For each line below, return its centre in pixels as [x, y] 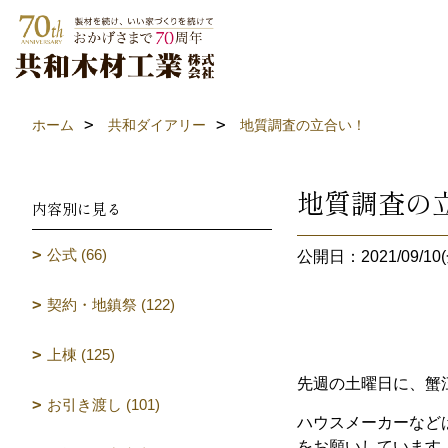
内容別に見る [77, 208]
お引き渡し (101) [103, 404]
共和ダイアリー [157, 125]
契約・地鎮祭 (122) [111, 304]
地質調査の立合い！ [303, 125]
